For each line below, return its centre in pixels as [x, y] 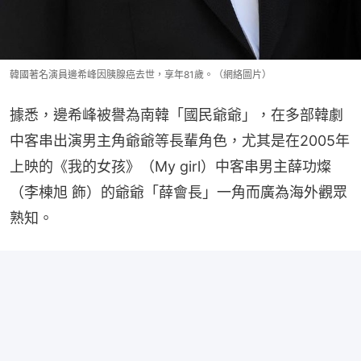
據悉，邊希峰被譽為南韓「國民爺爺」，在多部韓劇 [176, 114]
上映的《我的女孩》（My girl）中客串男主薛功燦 [170, 166]
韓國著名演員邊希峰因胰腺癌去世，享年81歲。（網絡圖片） [141, 74]
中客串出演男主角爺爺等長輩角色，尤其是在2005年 [180, 140]
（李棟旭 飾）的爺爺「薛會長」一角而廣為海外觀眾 [178, 192]
